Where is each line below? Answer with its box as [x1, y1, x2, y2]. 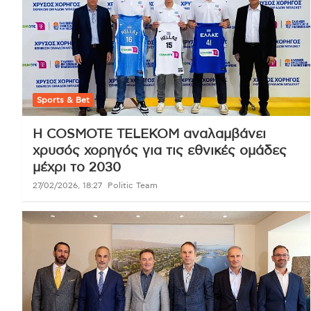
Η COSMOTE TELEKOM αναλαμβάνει [33, 128, 266, 142]
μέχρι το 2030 [33, 161, 121, 175]
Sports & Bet [37, 96, 90, 105]
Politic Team [108, 181, 158, 190]
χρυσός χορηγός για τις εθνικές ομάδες [33, 144, 287, 158]
